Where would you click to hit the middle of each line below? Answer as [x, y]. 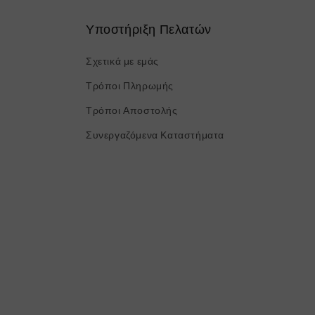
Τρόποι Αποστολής [132, 110]
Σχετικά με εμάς [122, 61]
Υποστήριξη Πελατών [149, 29]
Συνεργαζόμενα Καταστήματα [155, 135]
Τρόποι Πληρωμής [130, 86]
